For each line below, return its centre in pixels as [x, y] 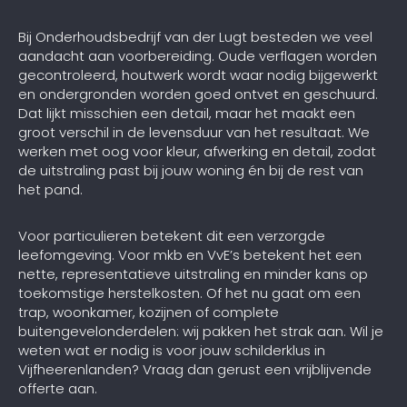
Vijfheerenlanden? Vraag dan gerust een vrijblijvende [195, 370]
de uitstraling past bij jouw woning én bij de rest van [191, 171]
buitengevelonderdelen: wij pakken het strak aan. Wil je [201, 332]
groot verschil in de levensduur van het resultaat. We [194, 133]
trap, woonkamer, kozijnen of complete [149, 313]
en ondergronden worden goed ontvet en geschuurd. [198, 94]
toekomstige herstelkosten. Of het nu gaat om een [189, 293]
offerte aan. [58, 389]
